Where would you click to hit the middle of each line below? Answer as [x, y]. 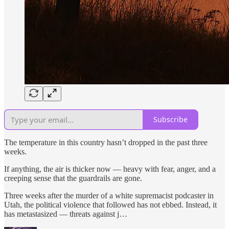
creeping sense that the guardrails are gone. [73, 178]
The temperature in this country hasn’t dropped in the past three [106, 142]
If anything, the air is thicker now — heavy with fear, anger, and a [110, 169]
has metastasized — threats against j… [66, 214]
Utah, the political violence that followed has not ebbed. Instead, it [110, 204]
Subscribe [170, 120]
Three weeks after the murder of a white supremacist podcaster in [109, 195]
